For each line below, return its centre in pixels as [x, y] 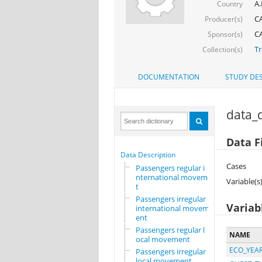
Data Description [148, 155]
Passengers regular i [170, 168]
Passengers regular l [170, 230]
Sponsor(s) [225, 34]
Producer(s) [223, 19]
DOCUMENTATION [168, 77]
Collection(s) [222, 49]
